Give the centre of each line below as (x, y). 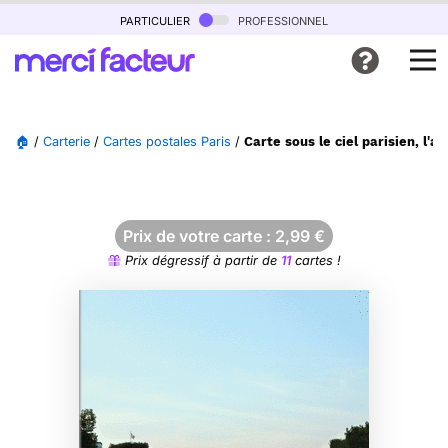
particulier (157, 19)
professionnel (281, 19)
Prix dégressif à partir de (200, 260)
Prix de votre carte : (199, 236)
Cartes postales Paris (167, 141)
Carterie (66, 141)
